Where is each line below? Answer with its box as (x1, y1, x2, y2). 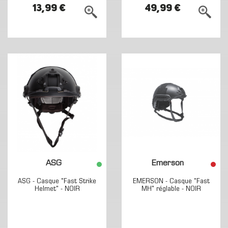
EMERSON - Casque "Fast (132, 178, 210, 185)
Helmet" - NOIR (34, 185, 80, 193)
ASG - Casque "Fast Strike (18, 178, 96, 185)
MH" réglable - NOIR (141, 185, 201, 193)
